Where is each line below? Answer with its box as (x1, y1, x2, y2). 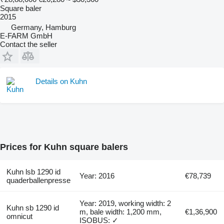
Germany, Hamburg (11, 22, 76, 31)
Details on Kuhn (35, 76, 87, 85)
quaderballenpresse (6, 175, 70, 184)
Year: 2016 (79, 171, 115, 180)
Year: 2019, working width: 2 (79, 198, 171, 207)
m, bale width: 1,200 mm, (79, 207, 162, 216)
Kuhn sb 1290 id (6, 203, 59, 212)
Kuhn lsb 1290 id (6, 167, 60, 176)
